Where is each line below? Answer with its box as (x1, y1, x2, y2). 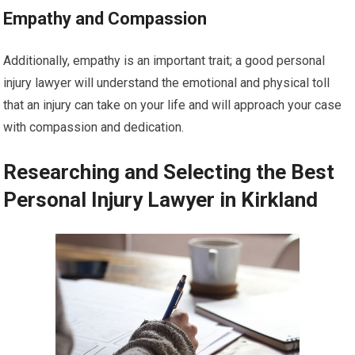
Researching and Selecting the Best (3, 160, 335, 185)
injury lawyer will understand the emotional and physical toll (3, 75, 330, 91)
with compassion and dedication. (3, 120, 185, 136)
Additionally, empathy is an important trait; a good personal (3, 53, 326, 69)
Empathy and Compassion (3, 9, 208, 29)
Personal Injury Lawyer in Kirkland (3, 188, 319, 212)
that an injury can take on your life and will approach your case (3, 97, 342, 113)
